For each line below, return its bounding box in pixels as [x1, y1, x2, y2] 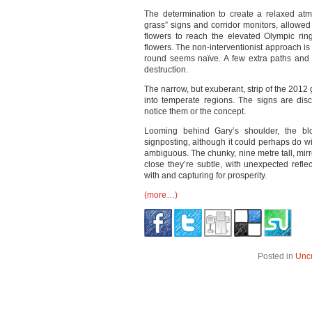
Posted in [258, 251, 295, 261]
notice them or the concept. [144, 107, 246, 116]
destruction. [144, 65, 188, 75]
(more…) [144, 190, 178, 200]
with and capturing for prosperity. [144, 171, 267, 180]
